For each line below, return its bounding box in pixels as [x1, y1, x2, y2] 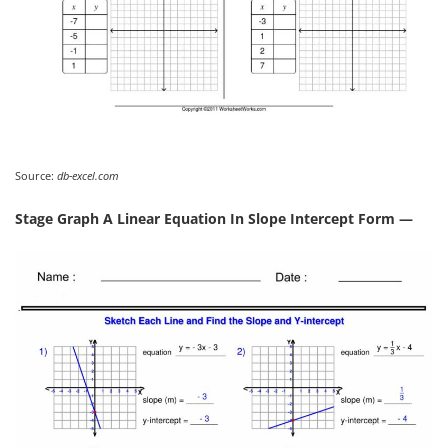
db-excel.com [57, 167, 119, 183]
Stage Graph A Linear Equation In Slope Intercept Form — [15, 208, 413, 228]
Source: [15, 167, 57, 183]
